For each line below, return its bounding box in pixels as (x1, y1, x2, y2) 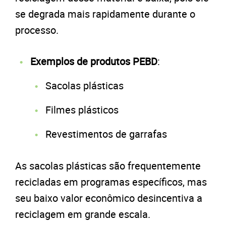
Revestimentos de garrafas (45, 127, 167, 141)
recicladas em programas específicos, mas (15, 175, 207, 189)
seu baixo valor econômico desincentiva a (15, 191, 202, 205)
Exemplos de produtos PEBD (30, 54, 157, 68)
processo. (15, 23, 59, 37)
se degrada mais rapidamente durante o (15, 7, 195, 21)
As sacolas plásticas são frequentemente (15, 158, 201, 173)
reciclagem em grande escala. (15, 207, 150, 221)
